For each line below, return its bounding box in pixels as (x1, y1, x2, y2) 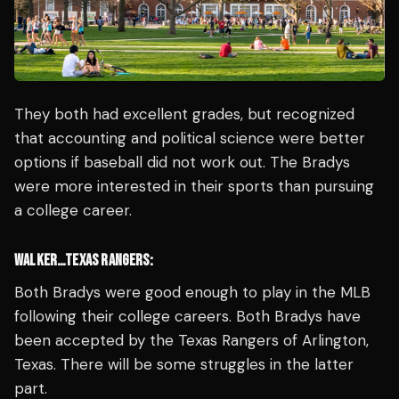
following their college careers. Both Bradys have (14, 305, 361, 326)
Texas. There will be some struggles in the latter (14, 354, 354, 374)
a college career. (14, 199, 132, 220)
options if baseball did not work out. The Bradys (14, 151, 350, 172)
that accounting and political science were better (14, 127, 365, 148)
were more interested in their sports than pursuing (14, 175, 374, 196)
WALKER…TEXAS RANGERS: (14, 250, 153, 270)
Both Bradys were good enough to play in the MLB (14, 281, 370, 302)
